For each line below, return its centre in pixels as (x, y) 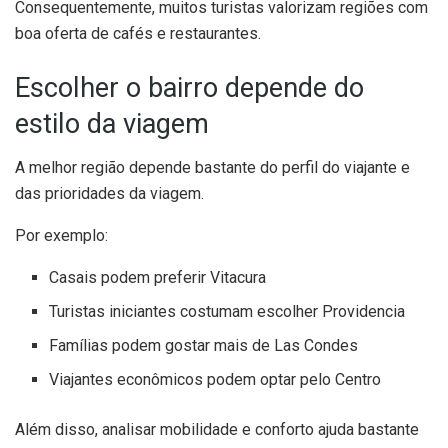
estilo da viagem (112, 123)
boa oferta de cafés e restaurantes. (138, 34)
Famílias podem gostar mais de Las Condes (204, 346)
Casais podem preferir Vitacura (158, 278)
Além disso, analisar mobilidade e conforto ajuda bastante (217, 430)
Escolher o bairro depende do (189, 87)
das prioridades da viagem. (109, 194)
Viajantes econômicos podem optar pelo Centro (215, 380)
